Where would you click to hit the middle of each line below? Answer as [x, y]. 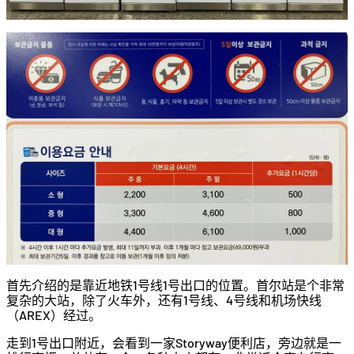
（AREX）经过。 [54, 315]
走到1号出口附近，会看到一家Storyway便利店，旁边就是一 [174, 343]
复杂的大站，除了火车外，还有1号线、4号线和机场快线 [164, 300]
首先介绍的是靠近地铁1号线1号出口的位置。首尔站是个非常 [175, 285]
